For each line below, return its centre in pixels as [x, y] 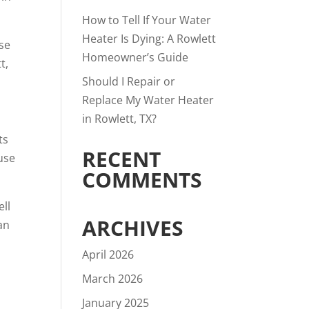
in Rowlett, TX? [120, 119]
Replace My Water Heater [148, 100]
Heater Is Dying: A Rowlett [149, 39]
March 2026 [113, 279]
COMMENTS [142, 180]
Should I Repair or [129, 81]
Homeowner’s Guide [136, 57]
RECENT [122, 159]
